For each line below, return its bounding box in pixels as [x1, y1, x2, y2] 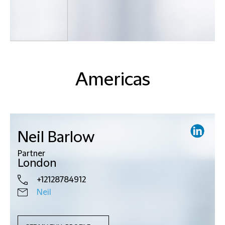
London [18, 157, 56, 170]
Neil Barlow [18, 128, 94, 146]
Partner [18, 149, 45, 158]
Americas [75, 69, 150, 90]
